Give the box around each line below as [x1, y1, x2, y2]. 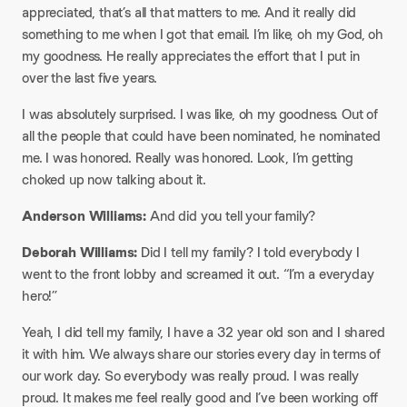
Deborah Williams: [22, 243, 138, 262]
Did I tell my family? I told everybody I [137, 243, 360, 262]
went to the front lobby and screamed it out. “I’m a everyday [22, 264, 374, 283]
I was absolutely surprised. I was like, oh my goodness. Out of [22, 104, 379, 124]
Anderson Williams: [22, 206, 147, 225]
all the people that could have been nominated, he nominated [22, 126, 381, 145]
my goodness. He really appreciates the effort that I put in [22, 46, 360, 65]
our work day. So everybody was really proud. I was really [22, 366, 359, 385]
